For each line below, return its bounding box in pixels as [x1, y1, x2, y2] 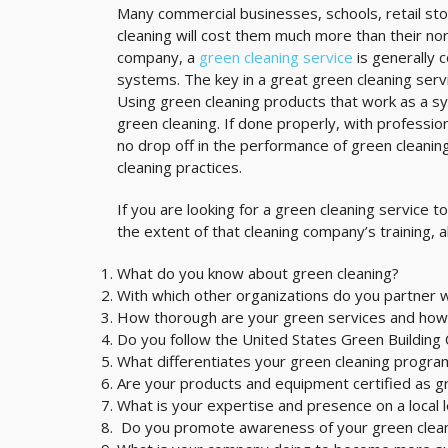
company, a [117, 47, 199, 67]
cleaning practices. [117, 157, 242, 177]
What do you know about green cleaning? [117, 263, 399, 283]
